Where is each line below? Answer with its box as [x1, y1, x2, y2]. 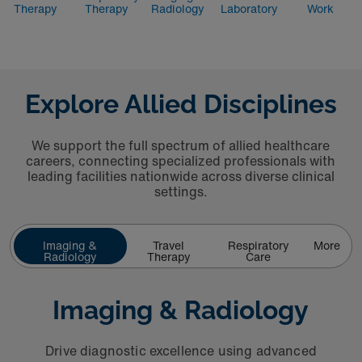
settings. [154, 182, 208, 201]
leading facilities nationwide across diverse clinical [27, 166, 335, 186]
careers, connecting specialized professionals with [26, 151, 336, 170]
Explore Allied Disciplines [24, 89, 337, 119]
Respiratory [227, 237, 289, 254]
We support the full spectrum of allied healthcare [32, 136, 330, 155]
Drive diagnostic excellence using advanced [45, 341, 317, 360]
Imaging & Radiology [53, 295, 309, 325]
